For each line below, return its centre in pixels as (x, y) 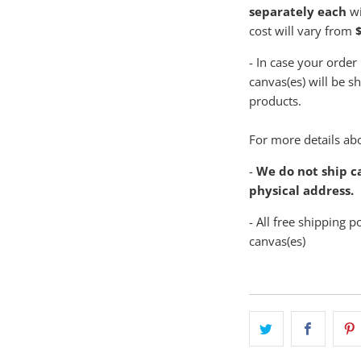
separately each (298, 11)
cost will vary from (302, 30)
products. (275, 100)
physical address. (301, 190)
